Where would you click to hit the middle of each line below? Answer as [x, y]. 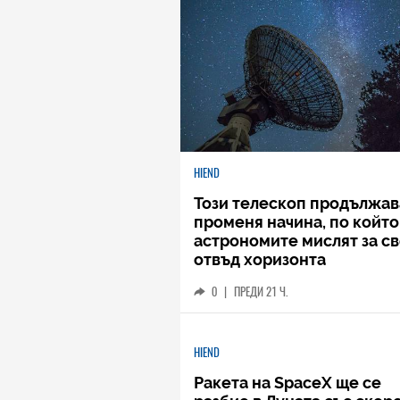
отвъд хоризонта [260, 259]
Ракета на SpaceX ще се [287, 383]
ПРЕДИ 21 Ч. [261, 292]
